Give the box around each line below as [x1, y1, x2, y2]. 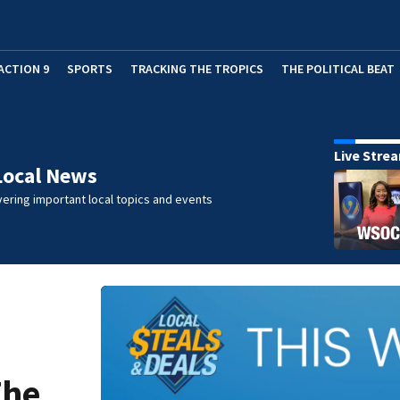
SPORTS [67, 60, 112, 77]
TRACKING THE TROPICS [130, 60, 263, 77]
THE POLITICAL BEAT [281, 60, 395, 77]
